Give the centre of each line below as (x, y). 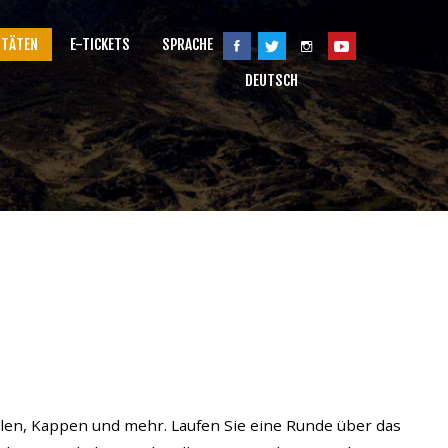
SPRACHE (188, 44)
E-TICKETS (100, 44)
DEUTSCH (272, 80)
